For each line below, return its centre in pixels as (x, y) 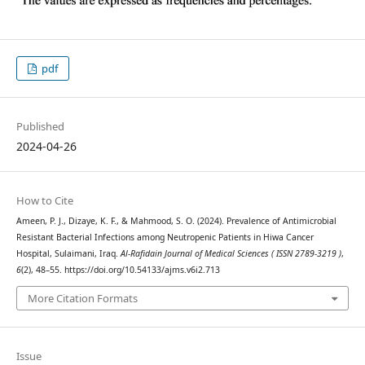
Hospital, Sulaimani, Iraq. (68, 253)
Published (40, 126)
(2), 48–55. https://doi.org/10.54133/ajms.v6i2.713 (120, 269)
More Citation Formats (82, 299)
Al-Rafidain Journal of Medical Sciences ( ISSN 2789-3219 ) (231, 253)
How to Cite (44, 200)
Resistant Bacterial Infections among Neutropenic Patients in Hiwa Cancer (165, 237)
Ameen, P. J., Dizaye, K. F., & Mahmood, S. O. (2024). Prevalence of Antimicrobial (176, 220)
